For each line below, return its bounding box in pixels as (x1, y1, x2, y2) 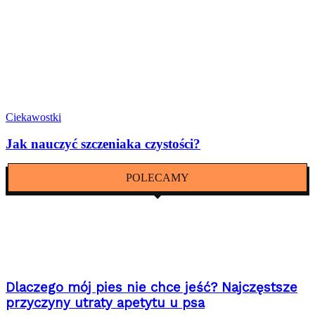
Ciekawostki (6, 110, 61, 123)
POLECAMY (126, 172, 189, 184)
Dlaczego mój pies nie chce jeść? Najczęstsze (6, 279, 297, 295)
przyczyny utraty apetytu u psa (6, 295, 205, 311)
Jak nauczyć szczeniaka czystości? (6, 136, 200, 152)
